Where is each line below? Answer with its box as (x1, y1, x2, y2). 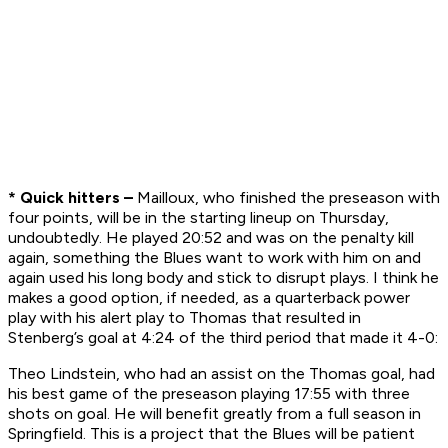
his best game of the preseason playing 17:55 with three (8, 384, 410, 404)
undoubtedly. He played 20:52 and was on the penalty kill (8, 228, 414, 248)
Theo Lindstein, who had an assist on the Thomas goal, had (8, 364, 435, 384)
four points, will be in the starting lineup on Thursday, (8, 208, 389, 228)
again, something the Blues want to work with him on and (8, 248, 421, 268)
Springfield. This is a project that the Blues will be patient (8, 424, 415, 444)
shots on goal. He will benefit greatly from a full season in (8, 404, 421, 424)
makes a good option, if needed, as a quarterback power (8, 288, 410, 308)
